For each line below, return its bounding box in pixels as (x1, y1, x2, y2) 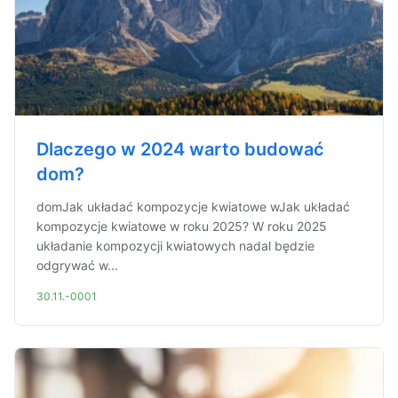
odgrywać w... (36, 258, 118, 273)
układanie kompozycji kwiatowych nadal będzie (36, 238, 314, 253)
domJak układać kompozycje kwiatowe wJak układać (36, 199, 350, 214)
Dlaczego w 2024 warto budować (36, 139, 324, 160)
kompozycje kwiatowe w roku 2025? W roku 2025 (36, 219, 327, 234)
